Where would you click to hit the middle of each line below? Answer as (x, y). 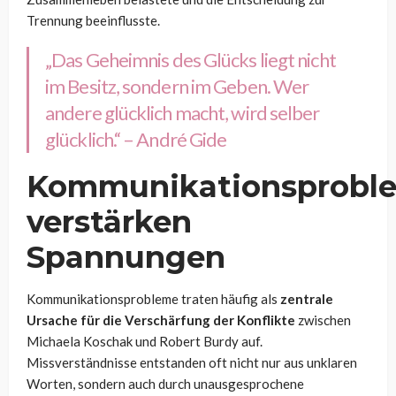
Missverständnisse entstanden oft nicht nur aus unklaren (192, 362)
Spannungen (126, 257)
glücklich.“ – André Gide (136, 139)
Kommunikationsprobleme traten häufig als (153, 298)
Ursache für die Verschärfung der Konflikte (161, 320)
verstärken (109, 221)
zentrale (307, 298)
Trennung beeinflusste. (93, 20)
